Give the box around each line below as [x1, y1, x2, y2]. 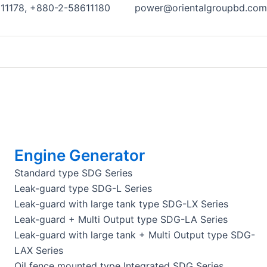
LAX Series [14, 244, 63, 256]
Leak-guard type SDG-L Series [14, 182, 152, 194]
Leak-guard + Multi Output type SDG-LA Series [14, 213, 228, 225]
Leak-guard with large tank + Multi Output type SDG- [14, 229, 255, 241]
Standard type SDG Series [14, 167, 132, 179]
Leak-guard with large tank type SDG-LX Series [14, 198, 228, 210]
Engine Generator [14, 146, 145, 164]
